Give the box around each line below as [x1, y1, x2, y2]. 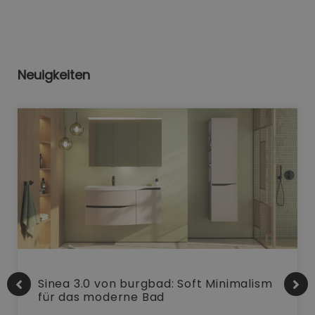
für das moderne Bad [38, 289, 165, 306]
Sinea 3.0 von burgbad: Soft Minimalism [38, 276, 273, 292]
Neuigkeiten [18, 66, 90, 84]
